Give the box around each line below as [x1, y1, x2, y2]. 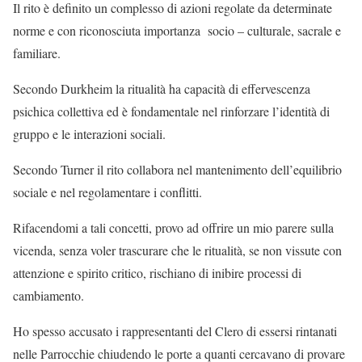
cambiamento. [13, 287, 84, 304]
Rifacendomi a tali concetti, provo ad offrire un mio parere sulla [13, 219, 334, 236]
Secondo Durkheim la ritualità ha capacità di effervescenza [13, 80, 310, 97]
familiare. [13, 44, 61, 61]
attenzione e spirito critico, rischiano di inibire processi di [13, 264, 301, 281]
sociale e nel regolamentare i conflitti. [13, 183, 202, 200]
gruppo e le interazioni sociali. [13, 125, 166, 142]
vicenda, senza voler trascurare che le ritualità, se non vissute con [13, 242, 342, 259]
